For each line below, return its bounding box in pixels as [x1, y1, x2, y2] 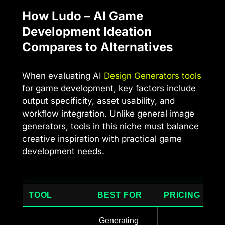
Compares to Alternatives [22, 40, 173, 55]
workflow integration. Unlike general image [22, 108, 194, 119]
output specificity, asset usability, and [22, 96, 175, 106]
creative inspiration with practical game [22, 134, 182, 144]
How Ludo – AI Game [22, 9, 143, 24]
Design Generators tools [104, 71, 201, 81]
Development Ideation [22, 24, 152, 39]
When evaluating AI [22, 71, 104, 81]
